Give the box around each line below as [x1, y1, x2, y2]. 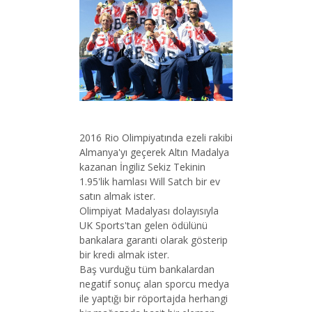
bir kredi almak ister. [79, 247, 169, 261]
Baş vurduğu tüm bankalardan [79, 262, 214, 276]
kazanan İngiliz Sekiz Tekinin [79, 159, 205, 173]
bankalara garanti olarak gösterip [79, 233, 228, 247]
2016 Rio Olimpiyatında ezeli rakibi [79, 130, 233, 144]
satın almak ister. [79, 189, 158, 203]
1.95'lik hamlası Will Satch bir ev [79, 174, 220, 188]
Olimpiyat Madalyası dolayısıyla [79, 203, 219, 217]
